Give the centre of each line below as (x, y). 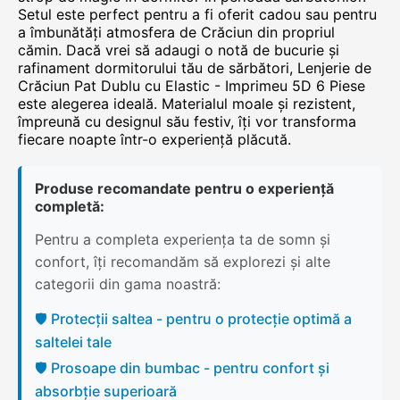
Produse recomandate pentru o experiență (184, 188)
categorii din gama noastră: (128, 284)
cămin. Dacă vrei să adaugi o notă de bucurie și (179, 50)
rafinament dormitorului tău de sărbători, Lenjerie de (195, 68)
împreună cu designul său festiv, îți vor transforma (187, 121)
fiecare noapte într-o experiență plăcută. (154, 139)
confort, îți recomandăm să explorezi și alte (183, 262)
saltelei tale (73, 342)
